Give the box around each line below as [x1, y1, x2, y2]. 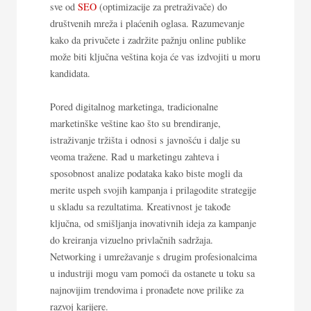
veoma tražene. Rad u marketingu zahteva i [50, 150, 219, 164]
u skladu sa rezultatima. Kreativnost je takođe [50, 200, 230, 214]
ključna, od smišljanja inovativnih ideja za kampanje [50, 217, 256, 230]
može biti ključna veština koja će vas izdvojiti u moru [50, 50, 260, 64]
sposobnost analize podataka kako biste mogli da [50, 167, 242, 180]
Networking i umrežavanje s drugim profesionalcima [50, 250, 257, 264]
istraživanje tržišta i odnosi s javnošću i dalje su [50, 133, 240, 147]
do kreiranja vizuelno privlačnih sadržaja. [50, 233, 213, 247]
